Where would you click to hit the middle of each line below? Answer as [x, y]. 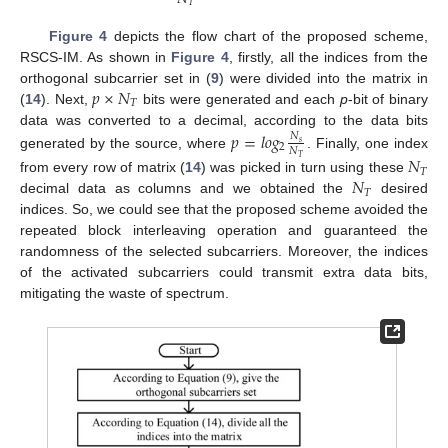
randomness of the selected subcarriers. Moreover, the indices [224, 251]
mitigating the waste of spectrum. [124, 293]
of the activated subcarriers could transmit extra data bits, [224, 272]
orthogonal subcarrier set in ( [115, 77]
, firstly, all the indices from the [328, 56]
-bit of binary [388, 98]
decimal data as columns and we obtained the [186, 188]
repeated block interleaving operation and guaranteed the [224, 230]
